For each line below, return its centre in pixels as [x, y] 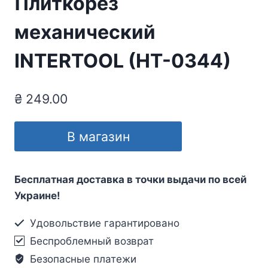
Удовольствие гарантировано [103, 223]
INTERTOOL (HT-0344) [123, 61]
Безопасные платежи [82, 259]
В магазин [98, 136]
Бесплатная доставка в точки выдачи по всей [130, 179]
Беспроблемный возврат [91, 241]
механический [85, 32]
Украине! [37, 195]
